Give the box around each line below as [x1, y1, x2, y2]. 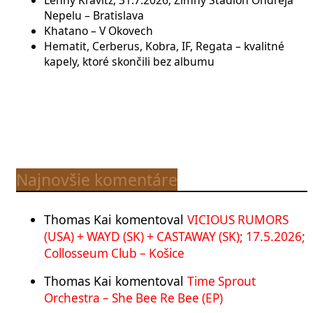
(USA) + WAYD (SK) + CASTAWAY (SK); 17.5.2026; [44, 228, 305, 245]
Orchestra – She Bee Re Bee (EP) [44, 290, 223, 307]
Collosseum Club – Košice [44, 245, 184, 262]
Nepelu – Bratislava [44, 7, 144, 23]
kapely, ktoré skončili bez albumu [44, 53, 214, 69]
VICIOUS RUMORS [187, 212, 289, 228]
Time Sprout [187, 273, 256, 290]
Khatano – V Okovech [44, 22, 153, 38]
